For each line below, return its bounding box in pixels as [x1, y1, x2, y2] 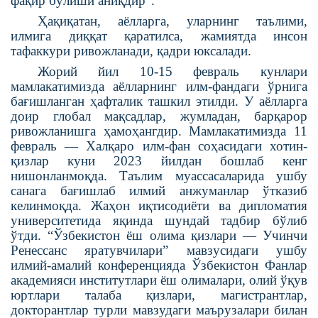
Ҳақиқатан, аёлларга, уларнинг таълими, [37, 13, 307, 28]
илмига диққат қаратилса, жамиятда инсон [11, 28, 307, 43]
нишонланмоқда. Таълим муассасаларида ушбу [11, 168, 307, 183]
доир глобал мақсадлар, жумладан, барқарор [11, 108, 307, 124]
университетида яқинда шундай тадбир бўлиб [11, 212, 307, 228]
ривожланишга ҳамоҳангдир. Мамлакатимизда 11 [11, 123, 307, 138]
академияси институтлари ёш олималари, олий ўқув [11, 272, 307, 287]
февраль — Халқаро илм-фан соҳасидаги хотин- [11, 138, 307, 153]
